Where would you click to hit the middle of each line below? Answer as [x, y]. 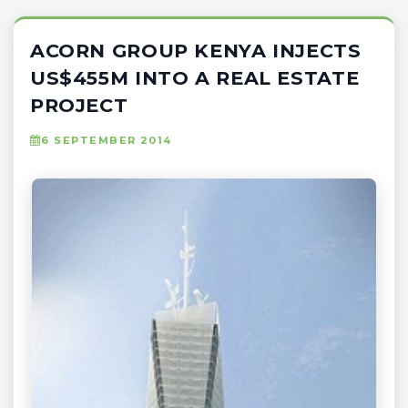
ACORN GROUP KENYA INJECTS [196, 50]
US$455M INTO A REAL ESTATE [195, 77]
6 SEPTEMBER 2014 [107, 140]
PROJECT [79, 105]
